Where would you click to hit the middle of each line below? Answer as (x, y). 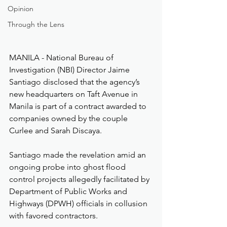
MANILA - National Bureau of (62, 58)
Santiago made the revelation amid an (79, 155)
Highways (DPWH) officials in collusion (79, 204)
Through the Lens (36, 24)
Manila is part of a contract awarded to (79, 106)
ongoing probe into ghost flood (68, 167)
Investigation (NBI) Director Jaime (70, 70)
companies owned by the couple (69, 119)
